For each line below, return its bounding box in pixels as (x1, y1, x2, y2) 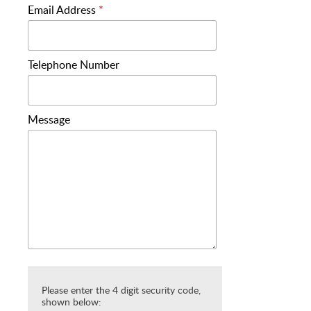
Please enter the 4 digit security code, (42, 283, 201, 296)
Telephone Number (28, 57, 119, 73)
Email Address (28, 2, 99, 18)
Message (28, 112, 70, 128)
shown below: (42, 294, 101, 308)
